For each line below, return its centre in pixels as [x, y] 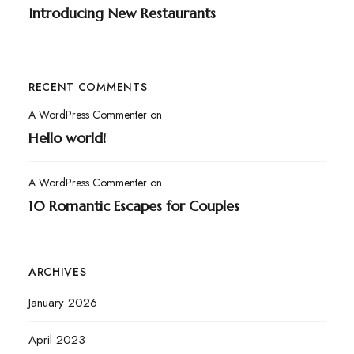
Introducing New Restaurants [122, 13]
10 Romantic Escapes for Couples [134, 206]
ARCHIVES [57, 272]
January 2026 [62, 303]
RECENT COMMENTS [88, 87]
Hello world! [67, 138]
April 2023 [56, 340]
